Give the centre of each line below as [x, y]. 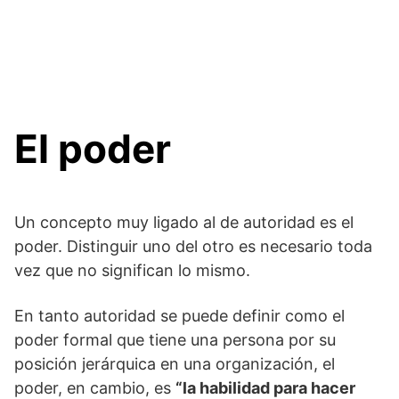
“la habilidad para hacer [265, 388]
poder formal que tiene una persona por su [175, 340]
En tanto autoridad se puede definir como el [179, 316]
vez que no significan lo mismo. [132, 270]
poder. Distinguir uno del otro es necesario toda [193, 246]
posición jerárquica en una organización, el [175, 364]
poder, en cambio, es [95, 388]
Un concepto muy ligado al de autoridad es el [184, 222]
